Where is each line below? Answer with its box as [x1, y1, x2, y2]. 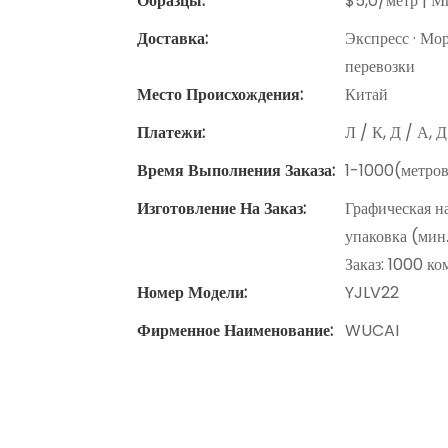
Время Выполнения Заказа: [137, 159, 335, 183]
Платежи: [137, 121, 205, 145]
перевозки [345, 55, 415, 79]
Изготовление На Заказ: [137, 197, 306, 221]
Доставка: [137, 27, 208, 51]
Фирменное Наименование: [137, 319, 333, 343]
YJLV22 [345, 281, 399, 305]
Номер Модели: [137, 281, 247, 305]
